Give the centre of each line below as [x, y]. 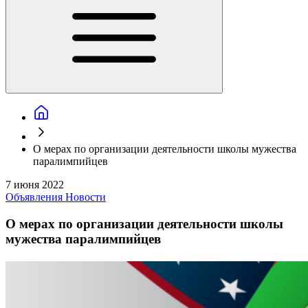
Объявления [35, 197]
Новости [86, 197]
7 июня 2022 [35, 185]
